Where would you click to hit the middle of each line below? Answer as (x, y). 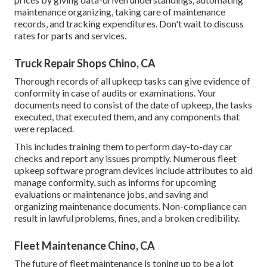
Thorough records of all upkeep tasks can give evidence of (132, 81)
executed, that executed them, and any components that (127, 117)
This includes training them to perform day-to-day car (123, 147)
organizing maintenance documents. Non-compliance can (131, 206)
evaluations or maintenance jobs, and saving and (111, 194)
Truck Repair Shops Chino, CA (85, 63)
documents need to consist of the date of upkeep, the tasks (133, 105)
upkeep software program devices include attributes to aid (133, 170)
